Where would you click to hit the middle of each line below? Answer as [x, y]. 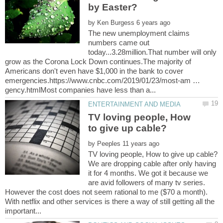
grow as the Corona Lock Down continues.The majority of [98, 62]
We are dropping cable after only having [152, 163]
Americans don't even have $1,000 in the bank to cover [94, 71]
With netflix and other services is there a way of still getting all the [110, 201]
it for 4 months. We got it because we [148, 173]
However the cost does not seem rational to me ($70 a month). [106, 192]
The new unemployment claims [139, 33]
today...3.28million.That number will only [153, 52]
